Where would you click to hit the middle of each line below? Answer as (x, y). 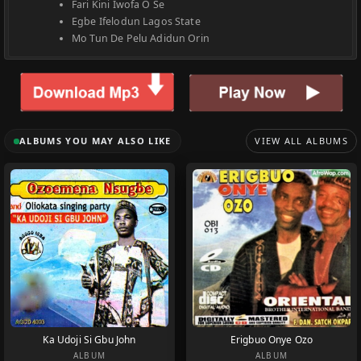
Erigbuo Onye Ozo (272, 340)
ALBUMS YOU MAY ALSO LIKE (95, 141)
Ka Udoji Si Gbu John (89, 340)
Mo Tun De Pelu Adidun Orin (141, 38)
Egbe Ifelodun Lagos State (136, 21)
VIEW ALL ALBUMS (301, 141)
